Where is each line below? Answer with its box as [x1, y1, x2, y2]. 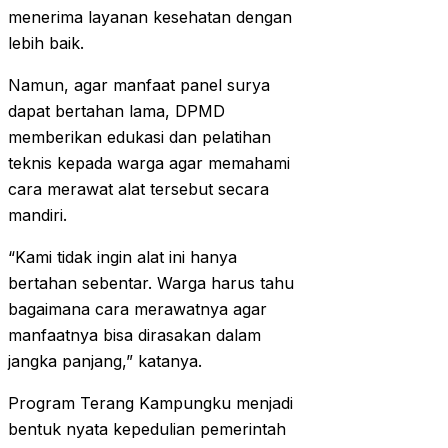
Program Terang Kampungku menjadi [8, 393, 293, 414]
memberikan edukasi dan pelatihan [8, 127, 271, 148]
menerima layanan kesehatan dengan [8, 7, 292, 28]
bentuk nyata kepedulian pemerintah [8, 419, 286, 440]
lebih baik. [8, 33, 84, 54]
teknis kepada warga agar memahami [8, 153, 290, 174]
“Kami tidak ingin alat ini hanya [8, 247, 237, 268]
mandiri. [8, 205, 67, 226]
